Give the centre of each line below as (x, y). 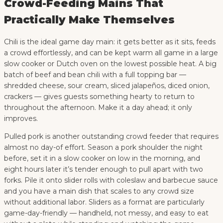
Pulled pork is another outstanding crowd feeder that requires (111, 137)
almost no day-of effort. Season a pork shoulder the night (103, 148)
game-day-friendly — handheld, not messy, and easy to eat (106, 213)
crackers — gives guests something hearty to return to (99, 97)
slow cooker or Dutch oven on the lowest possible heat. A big (110, 64)
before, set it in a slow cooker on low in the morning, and (102, 159)
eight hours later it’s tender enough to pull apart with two (104, 169)
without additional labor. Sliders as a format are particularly (104, 202)
